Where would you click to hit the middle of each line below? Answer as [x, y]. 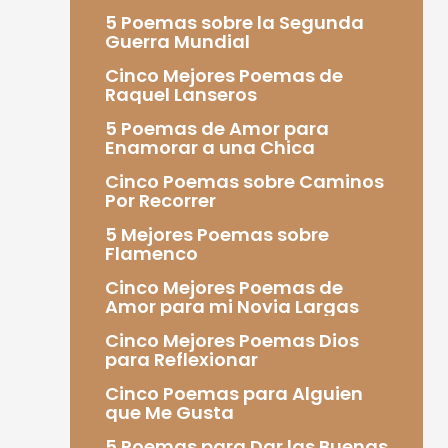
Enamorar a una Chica [209, 147]
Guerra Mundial [177, 41]
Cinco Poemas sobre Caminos [244, 181]
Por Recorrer [160, 200]
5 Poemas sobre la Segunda [234, 22]
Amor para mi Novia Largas [231, 306]
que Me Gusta [169, 412]
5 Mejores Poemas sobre [216, 234]
